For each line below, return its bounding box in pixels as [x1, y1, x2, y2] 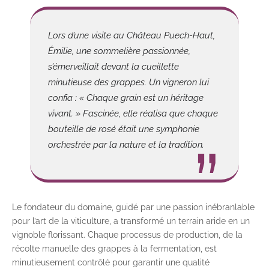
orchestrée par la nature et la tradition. [48, 139, 204, 151]
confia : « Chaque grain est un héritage [48, 92, 204, 104]
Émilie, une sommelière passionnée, [48, 46, 190, 57]
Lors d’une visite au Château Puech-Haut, [48, 30, 215, 41]
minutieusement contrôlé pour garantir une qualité [12, 258, 210, 268]
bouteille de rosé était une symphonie [48, 124, 199, 135]
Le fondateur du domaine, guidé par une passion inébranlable [12, 202, 255, 213]
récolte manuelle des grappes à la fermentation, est [12, 244, 217, 254]
